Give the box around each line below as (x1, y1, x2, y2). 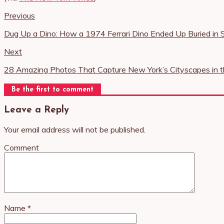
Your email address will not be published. (4, 124, 145, 134)
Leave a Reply (4, 105, 69, 115)
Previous (4, 10, 35, 20)
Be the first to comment (11, 86, 93, 94)
